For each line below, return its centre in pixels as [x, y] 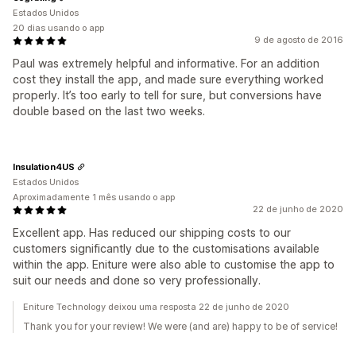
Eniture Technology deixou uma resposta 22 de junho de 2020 [156, 307]
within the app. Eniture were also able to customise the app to [174, 264]
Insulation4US [44, 166]
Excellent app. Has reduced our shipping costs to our [152, 232]
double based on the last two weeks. [109, 111]
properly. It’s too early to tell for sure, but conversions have [167, 95]
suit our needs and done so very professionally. [137, 280]
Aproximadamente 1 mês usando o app [94, 197]
